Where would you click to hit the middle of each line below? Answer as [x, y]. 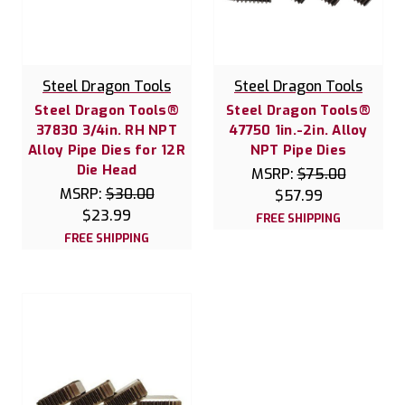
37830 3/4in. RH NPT [107, 130]
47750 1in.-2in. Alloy [298, 130]
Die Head [107, 170]
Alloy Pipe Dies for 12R [107, 150]
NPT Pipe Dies [298, 150]
